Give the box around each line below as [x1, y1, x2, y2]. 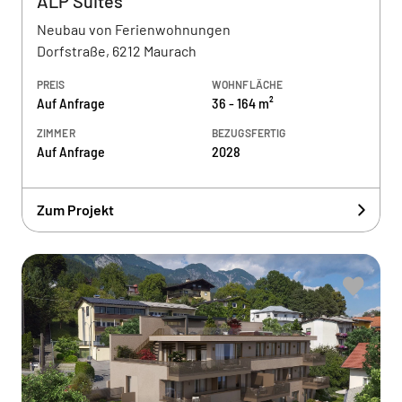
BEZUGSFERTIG [212, 127, 286, 139]
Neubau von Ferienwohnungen [37, 21, 231, 38]
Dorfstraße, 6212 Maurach [37, 42, 197, 59]
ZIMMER [37, 127, 75, 139]
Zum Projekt [37, 201, 114, 218]
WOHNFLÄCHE [212, 78, 284, 91]
